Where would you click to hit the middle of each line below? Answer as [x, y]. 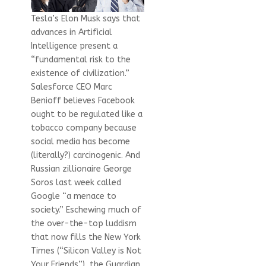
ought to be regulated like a [86, 114]
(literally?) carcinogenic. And [85, 155]
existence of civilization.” [80, 73]
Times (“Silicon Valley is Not [86, 251]
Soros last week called [76, 182]
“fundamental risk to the [80, 59]
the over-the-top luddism [83, 223]
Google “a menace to [73, 196]
